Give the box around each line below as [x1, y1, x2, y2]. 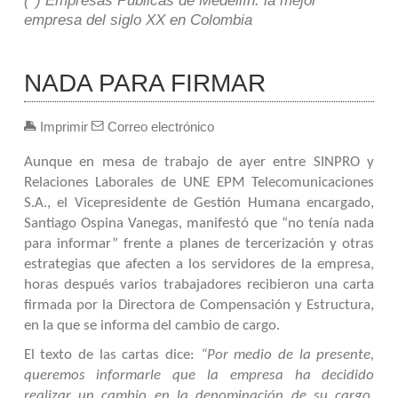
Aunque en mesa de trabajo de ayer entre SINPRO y [23, 155, 375, 170]
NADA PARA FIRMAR [23, 68, 266, 97]
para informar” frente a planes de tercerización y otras [23, 236, 375, 251]
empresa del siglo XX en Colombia [23, 11, 252, 28]
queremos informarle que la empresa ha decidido [23, 368, 375, 383]
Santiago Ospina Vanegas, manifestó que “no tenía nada [23, 216, 375, 231]
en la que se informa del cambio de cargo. [23, 318, 280, 333]
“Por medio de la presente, [200, 347, 375, 362]
